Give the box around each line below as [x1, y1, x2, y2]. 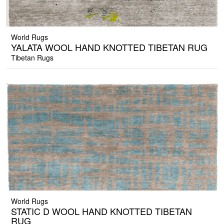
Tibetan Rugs [11, 52, 53, 63]
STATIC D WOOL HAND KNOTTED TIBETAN [11, 204, 192, 218]
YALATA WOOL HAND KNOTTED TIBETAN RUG [11, 40, 207, 54]
